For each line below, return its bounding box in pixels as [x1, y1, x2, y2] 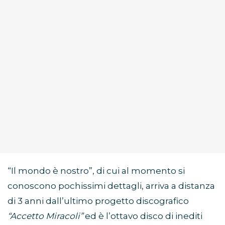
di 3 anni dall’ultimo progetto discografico [8, 196, 189, 206]
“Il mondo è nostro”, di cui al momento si [8, 166, 185, 176]
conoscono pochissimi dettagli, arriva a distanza [8, 181, 215, 191]
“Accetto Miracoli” [8, 211, 83, 221]
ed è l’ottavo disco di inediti [83, 211, 202, 221]
